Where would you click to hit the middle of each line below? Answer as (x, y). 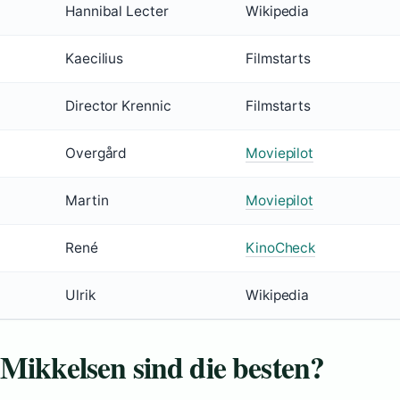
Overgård (96, 154)
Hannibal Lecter (117, 12)
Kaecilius (95, 59)
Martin (87, 201)
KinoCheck (281, 248)
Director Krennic (118, 106)
